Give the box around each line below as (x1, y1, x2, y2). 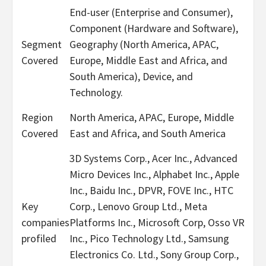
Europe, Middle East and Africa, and (69, 53, 227, 67)
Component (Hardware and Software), (69, 21, 238, 35)
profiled (21, 231, 56, 245)
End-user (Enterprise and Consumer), (69, 5, 233, 19)
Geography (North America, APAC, (69, 37, 218, 51)
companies (21, 215, 69, 229)
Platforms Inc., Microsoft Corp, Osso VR (69, 215, 245, 229)
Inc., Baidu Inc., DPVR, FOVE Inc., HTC (69, 183, 233, 197)
